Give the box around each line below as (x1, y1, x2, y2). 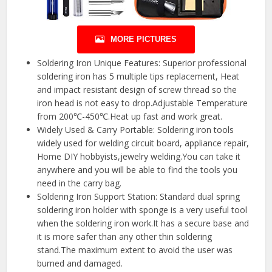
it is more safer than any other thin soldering (37, 231, 212, 243)
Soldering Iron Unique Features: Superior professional (37, 57, 247, 69)
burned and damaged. (37, 257, 123, 270)
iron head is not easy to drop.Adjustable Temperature (37, 97, 248, 109)
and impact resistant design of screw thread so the (37, 84, 237, 96)
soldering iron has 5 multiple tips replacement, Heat (37, 70, 240, 83)
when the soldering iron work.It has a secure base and (37, 217, 250, 229)
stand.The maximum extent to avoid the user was (37, 244, 233, 256)
